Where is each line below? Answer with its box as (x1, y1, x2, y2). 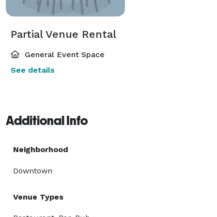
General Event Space (22, 49, 105, 59)
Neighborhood (13, 144, 68, 154)
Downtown (13, 166, 52, 175)
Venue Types (13, 192, 63, 201)
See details (11, 65, 55, 75)
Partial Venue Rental (11, 28, 116, 40)
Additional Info (6, 113, 88, 128)
